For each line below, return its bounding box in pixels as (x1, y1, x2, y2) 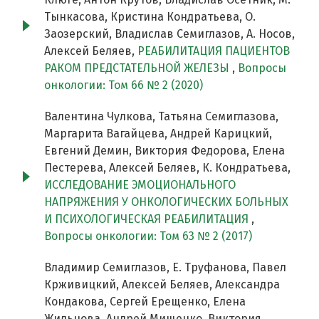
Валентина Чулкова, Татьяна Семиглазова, (44, 110, 278, 124)
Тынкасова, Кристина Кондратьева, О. (44, 10, 256, 24)
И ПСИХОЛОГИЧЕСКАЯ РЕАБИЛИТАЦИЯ (44, 212, 251, 226)
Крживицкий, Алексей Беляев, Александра (44, 278, 280, 292)
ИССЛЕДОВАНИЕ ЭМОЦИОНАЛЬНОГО (44, 178, 236, 192)
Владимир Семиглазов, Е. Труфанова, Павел (44, 261, 286, 275)
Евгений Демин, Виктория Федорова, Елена (44, 144, 285, 158)
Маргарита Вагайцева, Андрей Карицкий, (44, 127, 272, 141)
